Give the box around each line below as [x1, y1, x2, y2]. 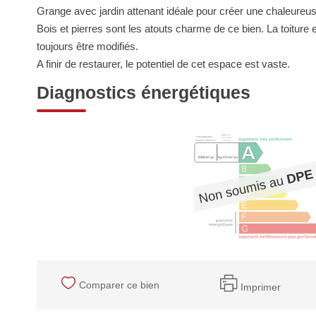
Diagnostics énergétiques [37, 83, 250, 102]
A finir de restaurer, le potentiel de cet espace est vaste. [37, 58, 290, 70]
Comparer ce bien [79, 279, 160, 291]
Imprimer [240, 281, 281, 293]
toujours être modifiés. [37, 40, 138, 52]
